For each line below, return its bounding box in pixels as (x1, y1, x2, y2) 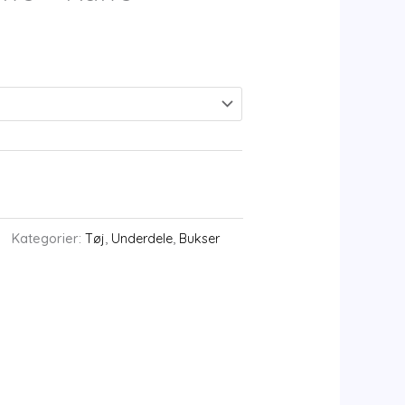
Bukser (179, 230, 221, 247)
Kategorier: (12, 230, 86, 247)
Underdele (111, 230, 174, 247)
